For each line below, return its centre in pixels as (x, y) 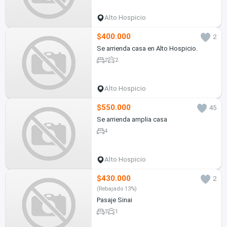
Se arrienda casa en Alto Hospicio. (147, 49)
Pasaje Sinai (114, 200)
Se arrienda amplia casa (132, 120)
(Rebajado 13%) (117, 189)
